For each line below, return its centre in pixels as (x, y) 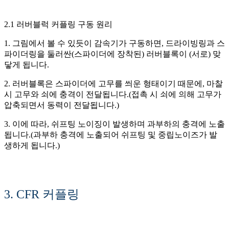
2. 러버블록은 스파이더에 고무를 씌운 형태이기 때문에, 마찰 (113, 83)
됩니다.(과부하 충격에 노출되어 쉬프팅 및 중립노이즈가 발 (111, 134)
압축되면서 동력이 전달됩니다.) (62, 105)
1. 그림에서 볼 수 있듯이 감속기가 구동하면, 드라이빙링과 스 (114, 43)
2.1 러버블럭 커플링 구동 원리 (58, 24)
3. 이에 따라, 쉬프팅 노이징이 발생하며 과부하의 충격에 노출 (114, 124)
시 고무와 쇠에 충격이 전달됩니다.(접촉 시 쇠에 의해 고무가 (113, 94)
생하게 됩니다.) (32, 145)
